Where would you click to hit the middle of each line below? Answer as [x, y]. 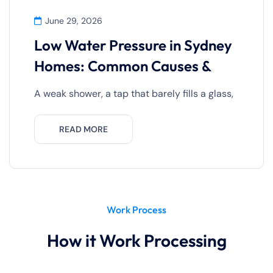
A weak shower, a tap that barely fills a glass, [134, 94]
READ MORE [83, 129]
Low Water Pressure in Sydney [133, 45]
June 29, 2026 [74, 21]
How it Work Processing [136, 241]
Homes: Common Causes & [123, 66]
